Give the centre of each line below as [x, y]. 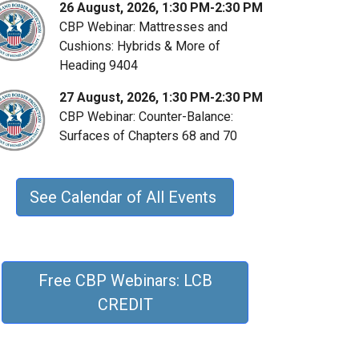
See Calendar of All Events [125, 197]
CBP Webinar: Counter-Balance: [146, 117]
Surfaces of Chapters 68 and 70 [148, 136]
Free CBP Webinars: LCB [125, 280]
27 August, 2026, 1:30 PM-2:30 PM [161, 97]
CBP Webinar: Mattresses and [143, 27]
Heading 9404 [99, 65]
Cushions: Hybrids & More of [140, 46]
